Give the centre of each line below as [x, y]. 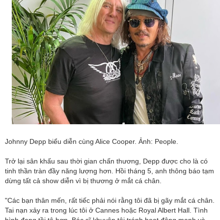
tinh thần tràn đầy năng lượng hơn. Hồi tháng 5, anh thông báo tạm [110, 171]
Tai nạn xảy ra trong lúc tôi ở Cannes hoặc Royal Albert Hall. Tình [106, 210]
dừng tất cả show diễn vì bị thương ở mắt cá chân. [83, 180]
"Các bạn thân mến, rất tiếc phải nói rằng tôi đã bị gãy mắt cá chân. [110, 200]
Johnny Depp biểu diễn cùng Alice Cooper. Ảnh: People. [92, 141]
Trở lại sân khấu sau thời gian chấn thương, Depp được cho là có [106, 161]
